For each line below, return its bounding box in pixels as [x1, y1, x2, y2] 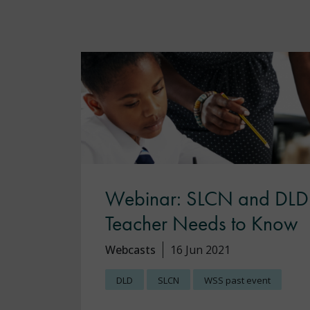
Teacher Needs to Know [105, 210, 298, 237]
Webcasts [105, 242, 156, 257]
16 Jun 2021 [170, 242, 231, 257]
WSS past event [204, 274, 271, 286]
